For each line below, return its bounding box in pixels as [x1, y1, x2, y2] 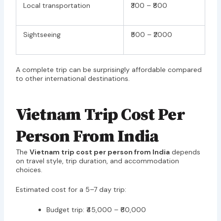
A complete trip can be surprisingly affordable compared [15, 65, 202, 74]
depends [169, 147, 200, 156]
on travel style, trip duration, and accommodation [15, 156, 179, 165]
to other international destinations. [15, 74, 130, 83]
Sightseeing [23, 30, 61, 39]
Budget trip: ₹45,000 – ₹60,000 [46, 205, 146, 214]
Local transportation [23, 1, 90, 10]
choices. [15, 165, 42, 174]
